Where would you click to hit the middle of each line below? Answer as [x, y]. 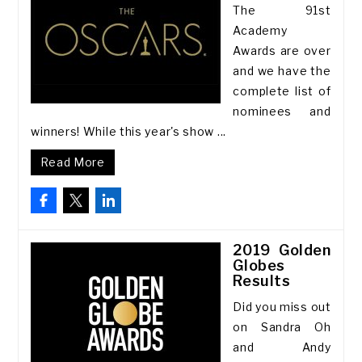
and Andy [282, 347]
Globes [259, 265]
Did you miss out [282, 307]
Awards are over [282, 51]
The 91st [282, 10]
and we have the [282, 71]
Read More [73, 162]
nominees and [282, 111]
